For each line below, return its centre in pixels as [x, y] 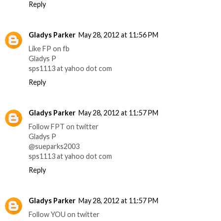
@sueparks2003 [54, 147]
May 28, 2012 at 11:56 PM [118, 35]
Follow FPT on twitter [64, 127]
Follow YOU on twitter [64, 215]
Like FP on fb [49, 49]
